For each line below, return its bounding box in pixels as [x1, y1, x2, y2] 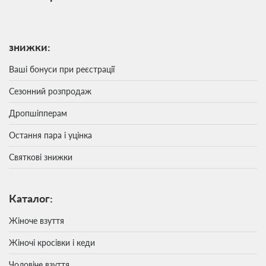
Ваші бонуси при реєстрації [9, 64, 115, 74]
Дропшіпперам [9, 107, 67, 118]
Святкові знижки [9, 151, 72, 162]
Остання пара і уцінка [9, 129, 92, 140]
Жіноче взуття [9, 215, 64, 226]
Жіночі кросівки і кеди [9, 237, 95, 248]
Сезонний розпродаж [9, 85, 91, 96]
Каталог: [9, 191, 53, 205]
